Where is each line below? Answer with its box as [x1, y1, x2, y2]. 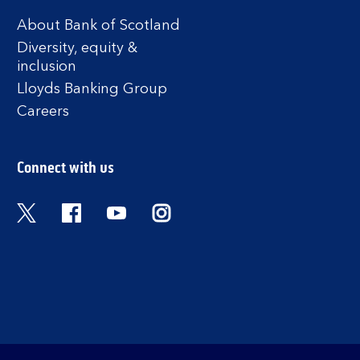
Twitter [15, 203, 55, 217]
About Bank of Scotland [16, 18, 180, 34]
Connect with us [16, 157, 114, 178]
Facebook [60, 203, 120, 217]
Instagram [150, 203, 208, 217]
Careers [16, 104, 69, 120]
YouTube [105, 203, 159, 217]
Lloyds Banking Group [16, 82, 167, 97]
